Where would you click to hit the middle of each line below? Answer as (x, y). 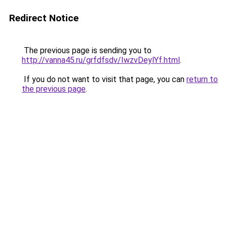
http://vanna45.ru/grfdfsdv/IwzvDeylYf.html (101, 60)
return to (202, 79)
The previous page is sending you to (87, 50)
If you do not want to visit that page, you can (104, 79)
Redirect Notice (44, 18)
